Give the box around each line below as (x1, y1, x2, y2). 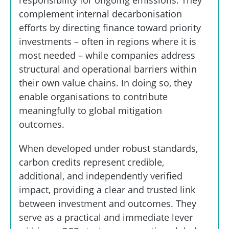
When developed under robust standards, (19, 142, 198, 155)
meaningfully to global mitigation (19, 104, 162, 117)
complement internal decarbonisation (19, 8, 182, 20)
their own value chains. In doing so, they (19, 77, 192, 89)
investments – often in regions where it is (19, 35, 196, 48)
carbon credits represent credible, (19, 156, 164, 169)
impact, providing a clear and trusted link (19, 184, 195, 196)
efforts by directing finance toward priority (19, 21, 201, 34)
